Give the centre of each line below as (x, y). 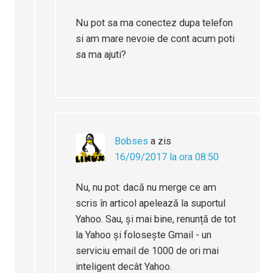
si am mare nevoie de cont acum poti (155, 39)
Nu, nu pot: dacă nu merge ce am (146, 188)
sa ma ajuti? (101, 55)
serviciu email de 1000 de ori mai (147, 251)
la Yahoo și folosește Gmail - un (144, 235)
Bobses (132, 141)
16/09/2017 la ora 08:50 (167, 157)
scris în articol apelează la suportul (151, 204)
